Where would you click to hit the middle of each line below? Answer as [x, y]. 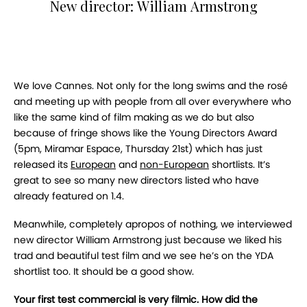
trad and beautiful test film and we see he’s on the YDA [144, 256]
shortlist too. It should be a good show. [104, 272]
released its [42, 165]
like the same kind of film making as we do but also [134, 118]
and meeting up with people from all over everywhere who [152, 102]
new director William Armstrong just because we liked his [148, 240]
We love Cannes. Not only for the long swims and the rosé [151, 86]
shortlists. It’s [240, 165]
